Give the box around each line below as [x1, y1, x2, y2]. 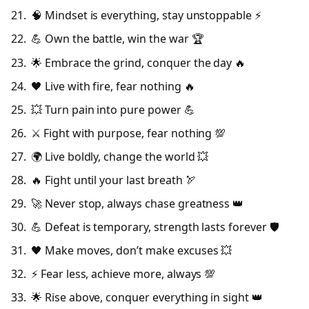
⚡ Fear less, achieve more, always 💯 [31, 266, 216, 281]
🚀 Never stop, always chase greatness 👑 [31, 195, 244, 211]
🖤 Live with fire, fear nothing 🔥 [31, 78, 195, 94]
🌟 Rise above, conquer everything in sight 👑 [31, 289, 263, 305]
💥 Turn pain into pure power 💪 [31, 101, 195, 117]
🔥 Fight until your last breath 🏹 [31, 172, 197, 188]
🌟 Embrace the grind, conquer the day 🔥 [31, 54, 246, 70]
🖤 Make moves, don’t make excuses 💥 [31, 242, 232, 258]
